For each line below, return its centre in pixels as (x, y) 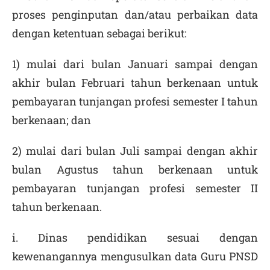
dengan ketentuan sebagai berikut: (99, 33)
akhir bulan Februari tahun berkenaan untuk (135, 83)
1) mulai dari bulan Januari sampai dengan (135, 64)
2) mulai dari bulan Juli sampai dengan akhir (135, 151)
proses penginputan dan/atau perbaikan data (135, 14)
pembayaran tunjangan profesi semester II (135, 188)
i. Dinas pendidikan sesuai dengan (135, 237)
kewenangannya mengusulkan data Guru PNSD (135, 256)
